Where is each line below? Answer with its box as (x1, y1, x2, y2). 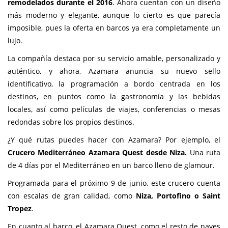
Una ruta (187, 148, 221, 158)
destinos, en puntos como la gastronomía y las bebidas (8, 92, 220, 102)
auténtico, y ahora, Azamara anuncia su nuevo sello (8, 66, 220, 76)
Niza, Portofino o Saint (135, 191, 221, 201)
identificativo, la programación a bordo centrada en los (8, 79, 220, 89)
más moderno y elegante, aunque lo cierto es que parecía (8, 10, 220, 20)
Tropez (8, 204, 32, 214)
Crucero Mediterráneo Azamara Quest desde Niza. (8, 148, 187, 158)
